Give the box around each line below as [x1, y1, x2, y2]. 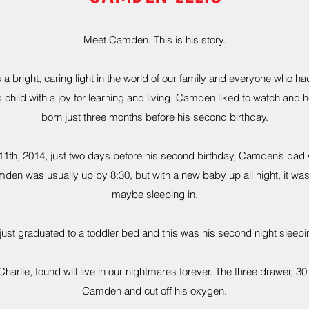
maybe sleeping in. [111, 188, 198, 201]
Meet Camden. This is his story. [83, 33, 226, 46]
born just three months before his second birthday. [41, 110, 268, 123]
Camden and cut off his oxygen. [82, 284, 227, 297]
